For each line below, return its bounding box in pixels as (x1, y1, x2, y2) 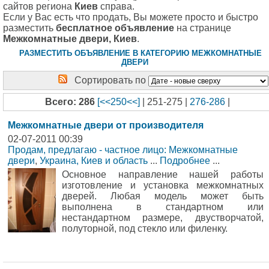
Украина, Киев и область (40, 156, 148, 166)
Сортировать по (67, 75, 148, 85)
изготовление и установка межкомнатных (62, 180, 264, 190)
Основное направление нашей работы (62, 169, 264, 180)
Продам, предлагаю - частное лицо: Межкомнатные (8, 145, 238, 155)
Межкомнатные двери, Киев (3, 34, 137, 44)
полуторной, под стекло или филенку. (62, 223, 228, 234)
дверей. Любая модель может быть (62, 191, 264, 201)
